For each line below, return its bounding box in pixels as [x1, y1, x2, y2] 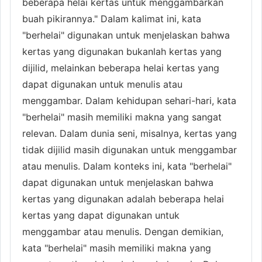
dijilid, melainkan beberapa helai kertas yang [22, 61, 219, 74]
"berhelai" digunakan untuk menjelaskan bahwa [22, 29, 230, 41]
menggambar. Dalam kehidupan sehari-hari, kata [22, 94, 236, 106]
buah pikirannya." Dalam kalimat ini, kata [22, 12, 201, 25]
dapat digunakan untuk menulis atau [22, 78, 182, 90]
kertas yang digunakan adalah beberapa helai [22, 192, 224, 205]
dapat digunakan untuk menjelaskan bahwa [22, 176, 213, 188]
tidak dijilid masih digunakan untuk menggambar [22, 143, 237, 156]
